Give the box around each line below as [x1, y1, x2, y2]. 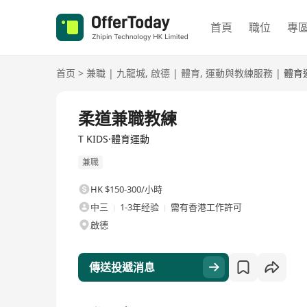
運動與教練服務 [206, 66, 273, 79]
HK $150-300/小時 [90, 183, 162, 196]
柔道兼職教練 [78, 107, 177, 130]
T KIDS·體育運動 [78, 132, 149, 145]
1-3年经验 [120, 201, 159, 214]
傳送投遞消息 [89, 260, 155, 275]
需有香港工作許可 [171, 201, 242, 214]
